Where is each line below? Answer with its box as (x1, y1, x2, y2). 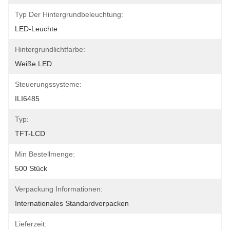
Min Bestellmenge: (15, 150, 75, 158)
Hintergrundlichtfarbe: (15, 45, 85, 53)
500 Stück (15, 164, 47, 172)
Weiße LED (15, 60, 52, 68)
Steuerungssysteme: (15, 80, 82, 88)
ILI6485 (15, 94, 40, 103)
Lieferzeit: (15, 220, 47, 228)
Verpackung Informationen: (15, 185, 103, 193)
